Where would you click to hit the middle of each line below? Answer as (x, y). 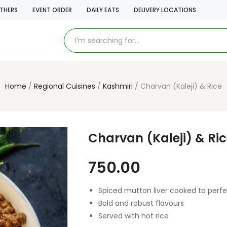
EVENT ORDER (52, 10)
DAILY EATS (103, 10)
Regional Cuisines (65, 86)
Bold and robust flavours (141, 203)
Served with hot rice (134, 216)
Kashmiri (118, 86)
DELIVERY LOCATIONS (165, 10)
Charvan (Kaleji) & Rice (181, 86)
